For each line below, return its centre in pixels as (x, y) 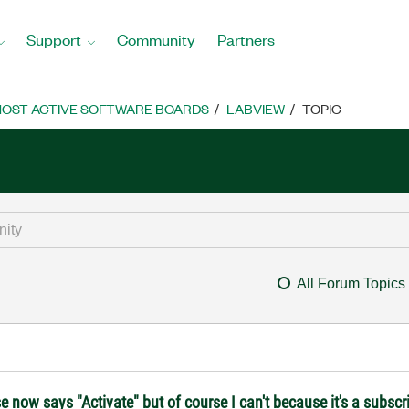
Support (54, 39)
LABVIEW (256, 109)
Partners (246, 39)
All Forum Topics (351, 283)
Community (156, 39)
